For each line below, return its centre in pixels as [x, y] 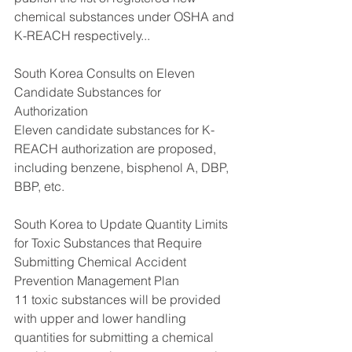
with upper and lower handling [102, 318]
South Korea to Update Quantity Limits [123, 224]
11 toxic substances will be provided [119, 299]
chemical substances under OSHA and [126, 16]
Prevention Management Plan [97, 280]
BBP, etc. [41, 186]
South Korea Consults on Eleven [106, 73]
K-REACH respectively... [82, 35]
